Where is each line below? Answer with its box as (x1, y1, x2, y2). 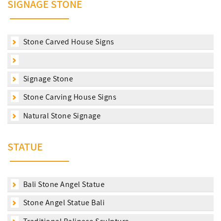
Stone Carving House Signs (21, 92, 116, 103)
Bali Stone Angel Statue (21, 179, 105, 189)
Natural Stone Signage (21, 110, 101, 121)
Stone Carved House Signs (21, 36, 114, 47)
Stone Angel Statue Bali (21, 197, 105, 208)
